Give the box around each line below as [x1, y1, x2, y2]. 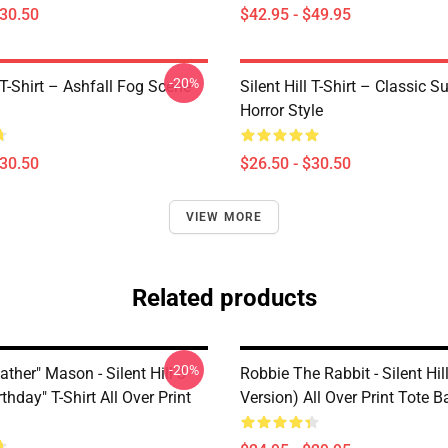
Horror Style [240, 101, 323, 120]
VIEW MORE [185, 210, 263, 224]
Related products [131, 284, 317, 312]
